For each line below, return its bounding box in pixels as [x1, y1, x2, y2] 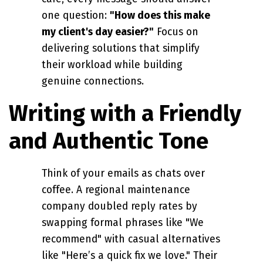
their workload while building [42, 58, 183, 71]
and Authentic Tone [9, 127, 208, 155]
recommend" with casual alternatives [42, 232, 220, 245]
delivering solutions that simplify [42, 42, 200, 55]
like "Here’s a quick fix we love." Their [42, 249, 217, 262]
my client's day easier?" [42, 25, 154, 38]
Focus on [154, 25, 198, 38]
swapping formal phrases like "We [42, 216, 204, 229]
